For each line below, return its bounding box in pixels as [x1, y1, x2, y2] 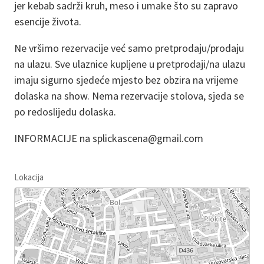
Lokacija [14, 171, 44, 183]
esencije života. [14, 14, 81, 28]
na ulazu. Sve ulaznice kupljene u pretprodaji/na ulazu [14, 57, 245, 71]
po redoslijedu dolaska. [14, 104, 116, 118]
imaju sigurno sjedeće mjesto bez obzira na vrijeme [14, 72, 238, 87]
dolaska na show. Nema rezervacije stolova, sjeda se [14, 88, 244, 103]
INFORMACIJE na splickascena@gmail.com [14, 131, 203, 145]
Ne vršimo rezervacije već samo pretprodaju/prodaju [14, 41, 244, 55]
